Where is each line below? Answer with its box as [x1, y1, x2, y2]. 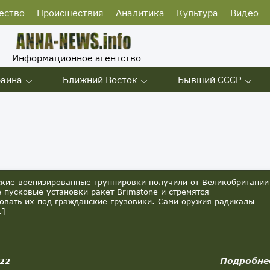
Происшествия [37, 7, 104, 19]
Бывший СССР [178, 74, 242, 86]
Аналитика [116, 7, 165, 19]
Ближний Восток [63, 74, 137, 86]
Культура [177, 7, 218, 19]
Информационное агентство [12, 52, 141, 64]
